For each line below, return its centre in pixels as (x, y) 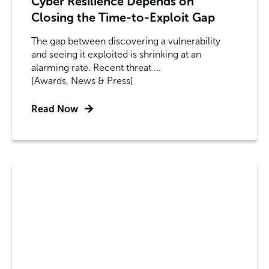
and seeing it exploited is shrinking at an (116, 54)
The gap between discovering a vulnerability (126, 41)
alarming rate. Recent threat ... (96, 67)
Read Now (55, 109)
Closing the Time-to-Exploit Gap (123, 17)
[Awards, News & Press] (82, 80)
